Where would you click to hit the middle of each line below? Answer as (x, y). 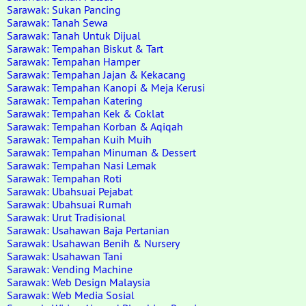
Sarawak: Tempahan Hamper (73, 61)
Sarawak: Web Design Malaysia (79, 282)
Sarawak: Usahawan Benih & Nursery (93, 243)
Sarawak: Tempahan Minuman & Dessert (101, 152)
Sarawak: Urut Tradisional (66, 217)
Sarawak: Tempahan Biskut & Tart (85, 48)
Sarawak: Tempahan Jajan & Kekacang (96, 74)
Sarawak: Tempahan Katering (75, 100)
